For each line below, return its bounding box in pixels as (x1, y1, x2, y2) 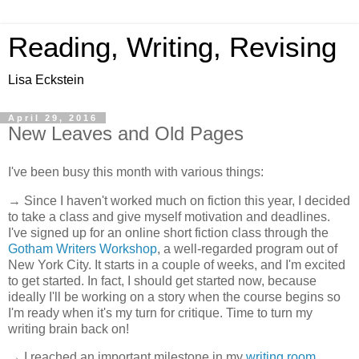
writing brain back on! (8, 321, 129, 336)
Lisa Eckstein (8, 73, 84, 87)
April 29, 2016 (8, 113, 98, 123)
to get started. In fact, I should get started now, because (8, 273, 317, 288)
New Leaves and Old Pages (8, 123, 244, 144)
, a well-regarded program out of (157, 241, 337, 256)
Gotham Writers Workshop (8, 241, 157, 256)
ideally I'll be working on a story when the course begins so (8, 289, 341, 304)
